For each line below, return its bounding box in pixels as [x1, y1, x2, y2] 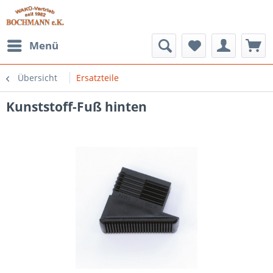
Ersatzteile [76, 72, 119, 83]
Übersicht [18, 72, 57, 83]
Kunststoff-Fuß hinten [6, 98, 147, 115]
